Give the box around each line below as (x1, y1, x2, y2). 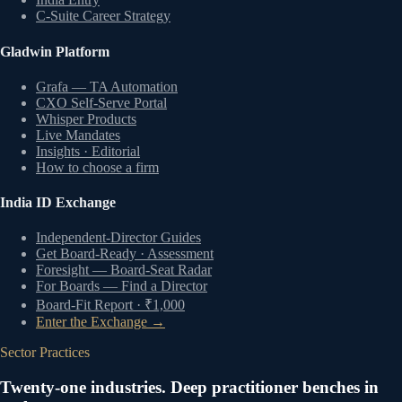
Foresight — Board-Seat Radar (36, 262, 212, 278)
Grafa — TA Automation (36, 78, 178, 94)
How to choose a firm (36, 159, 159, 175)
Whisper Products (36, 110, 136, 127)
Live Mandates (36, 127, 120, 143)
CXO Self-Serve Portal (36, 94, 167, 110)
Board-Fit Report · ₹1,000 (36, 297, 185, 313)
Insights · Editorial (36, 143, 140, 159)
